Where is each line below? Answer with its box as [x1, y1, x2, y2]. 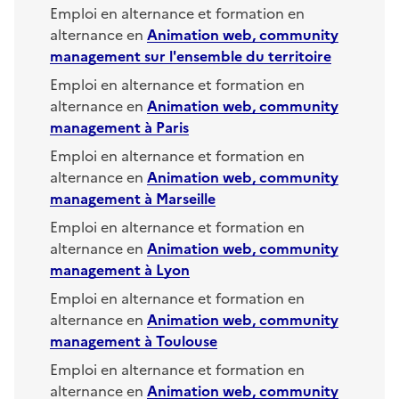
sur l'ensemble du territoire [141, 45, 331, 65]
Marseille [156, 187, 216, 208]
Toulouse [156, 330, 217, 350]
